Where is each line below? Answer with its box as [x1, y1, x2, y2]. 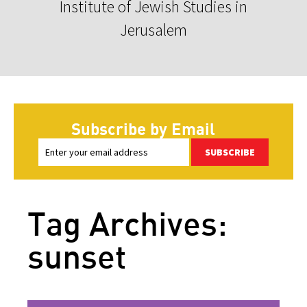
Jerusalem [120, 19, 187, 40]
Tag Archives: [27, 202, 228, 243]
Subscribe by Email [71, 118, 215, 138]
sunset [27, 235, 126, 276]
